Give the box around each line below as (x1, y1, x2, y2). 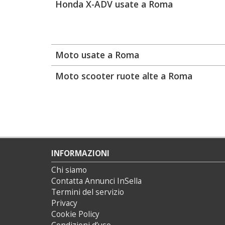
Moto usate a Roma (55, 49, 139, 61)
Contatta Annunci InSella (51, 176, 142, 186)
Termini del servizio (51, 187, 124, 197)
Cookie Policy (51, 209, 99, 219)
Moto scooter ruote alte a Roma (55, 70, 192, 82)
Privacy (51, 198, 77, 208)
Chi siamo (51, 165, 87, 175)
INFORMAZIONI (51, 148, 109, 159)
